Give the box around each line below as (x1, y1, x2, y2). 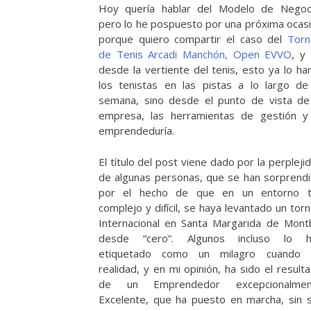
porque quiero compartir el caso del (99, 32, 287, 47)
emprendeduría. (99, 124, 174, 138)
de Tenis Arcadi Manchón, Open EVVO (99, 47, 292, 62)
